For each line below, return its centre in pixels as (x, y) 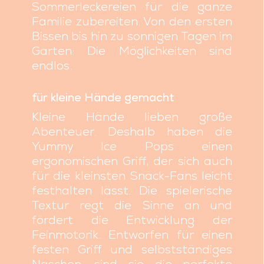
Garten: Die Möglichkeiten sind (132, 51)
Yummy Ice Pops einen (132, 146)
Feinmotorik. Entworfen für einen (132, 235)
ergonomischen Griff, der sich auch (132, 161)
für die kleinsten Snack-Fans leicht (132, 176)
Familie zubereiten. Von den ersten (132, 22)
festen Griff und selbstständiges (132, 250)
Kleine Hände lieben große (132, 117)
